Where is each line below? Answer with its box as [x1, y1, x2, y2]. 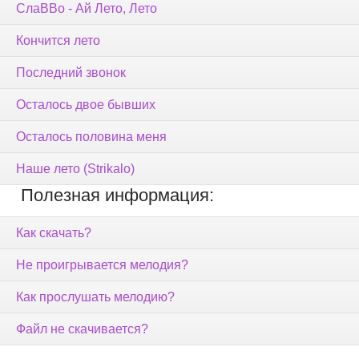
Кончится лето [16, 34, 100, 48]
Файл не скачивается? [16, 322, 148, 337]
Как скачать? [16, 226, 91, 240]
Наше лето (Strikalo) [16, 162, 135, 176]
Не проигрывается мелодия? [16, 258, 188, 272]
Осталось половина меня [16, 130, 167, 144]
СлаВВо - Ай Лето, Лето [16, 2, 157, 16]
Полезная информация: [16, 185, 214, 206]
